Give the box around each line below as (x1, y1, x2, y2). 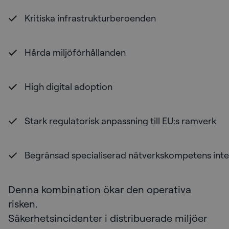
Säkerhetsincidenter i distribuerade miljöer (8, 212, 207, 225)
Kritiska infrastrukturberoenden (25, 12, 156, 24)
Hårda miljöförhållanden (25, 47, 126, 58)
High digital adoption (25, 81, 114, 93)
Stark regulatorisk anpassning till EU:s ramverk (25, 115, 218, 127)
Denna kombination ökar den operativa (8, 183, 191, 196)
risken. (8, 197, 37, 211)
